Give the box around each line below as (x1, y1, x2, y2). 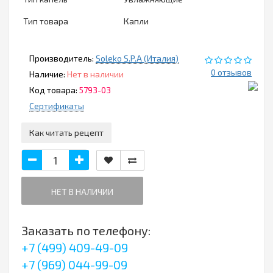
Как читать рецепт (29, 127, 104, 138)
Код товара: (29, 85, 77, 96)
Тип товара (23, 16, 68, 27)
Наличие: (29, 69, 65, 80)
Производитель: (29, 53, 94, 64)
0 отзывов (211, 67, 252, 78)
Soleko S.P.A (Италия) (96, 53, 179, 64)
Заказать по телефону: (21, 223, 151, 238)
